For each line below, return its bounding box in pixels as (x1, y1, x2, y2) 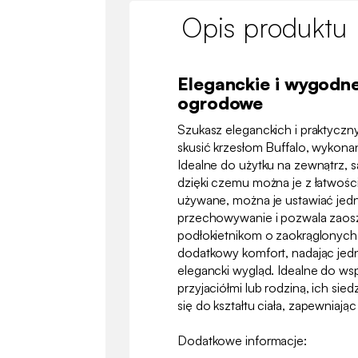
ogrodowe (177, 91, 264, 113)
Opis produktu (181, 10, 347, 44)
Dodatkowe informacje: (177, 332, 307, 348)
